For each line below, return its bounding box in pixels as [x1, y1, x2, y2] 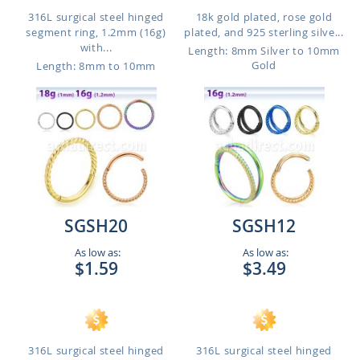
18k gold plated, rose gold [195, 10, 333, 24]
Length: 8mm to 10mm [36, 59, 156, 73]
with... [80, 40, 112, 55]
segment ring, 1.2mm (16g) [26, 25, 166, 39]
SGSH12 [232, 215, 296, 237]
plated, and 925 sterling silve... [184, 25, 344, 39]
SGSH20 [64, 215, 128, 237]
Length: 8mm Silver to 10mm [188, 43, 340, 58]
